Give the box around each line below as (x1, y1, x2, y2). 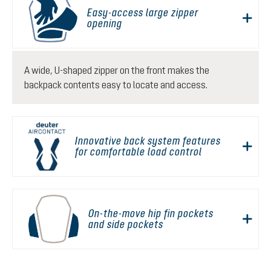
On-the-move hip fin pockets (88, 207, 214, 220)
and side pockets (88, 218, 163, 230)
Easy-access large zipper (87, 6, 199, 19)
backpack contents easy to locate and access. (24, 79, 207, 90)
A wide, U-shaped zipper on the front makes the (24, 65, 209, 76)
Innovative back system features (75, 134, 221, 147)
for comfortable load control (75, 145, 203, 158)
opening (87, 17, 123, 30)
